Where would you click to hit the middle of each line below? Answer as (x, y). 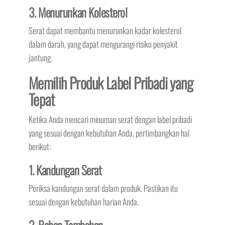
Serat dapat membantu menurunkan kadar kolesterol (105, 31)
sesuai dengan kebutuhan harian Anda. (83, 202)
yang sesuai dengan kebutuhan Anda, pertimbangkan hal (109, 133)
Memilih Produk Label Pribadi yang (110, 83)
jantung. (40, 58)
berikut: (39, 147)
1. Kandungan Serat (65, 170)
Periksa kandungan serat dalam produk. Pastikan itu (103, 188)
